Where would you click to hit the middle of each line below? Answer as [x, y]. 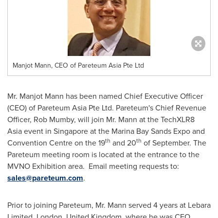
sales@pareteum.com [45, 178]
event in [38, 131]
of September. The [174, 143]
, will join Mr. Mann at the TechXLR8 [134, 119]
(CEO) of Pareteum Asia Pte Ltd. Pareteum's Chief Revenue [107, 108]
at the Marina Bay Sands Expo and [146, 131]
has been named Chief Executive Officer [133, 96]
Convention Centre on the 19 [56, 143]
